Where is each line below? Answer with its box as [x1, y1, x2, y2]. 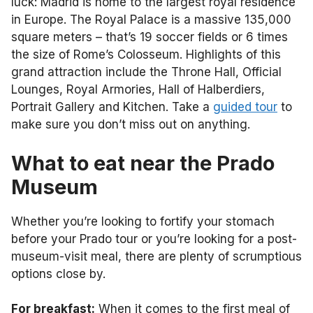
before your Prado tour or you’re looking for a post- [11, 231, 297, 246]
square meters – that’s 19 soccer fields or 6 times [11, 30, 288, 44]
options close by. [11, 266, 105, 281]
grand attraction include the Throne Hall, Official [11, 65, 282, 79]
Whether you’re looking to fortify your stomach [11, 214, 275, 228]
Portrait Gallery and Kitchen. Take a [11, 100, 213, 114]
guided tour [213, 100, 277, 114]
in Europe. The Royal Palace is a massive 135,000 [11, 13, 291, 27]
